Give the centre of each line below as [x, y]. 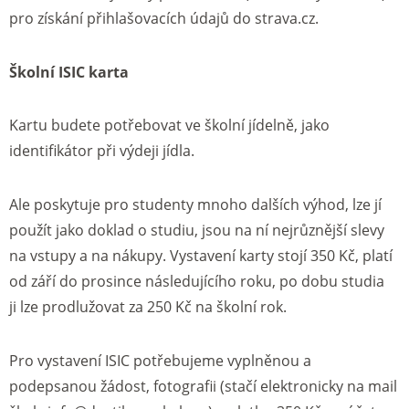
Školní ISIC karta [69, 72]
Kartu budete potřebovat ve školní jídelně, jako [169, 126]
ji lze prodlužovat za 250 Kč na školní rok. [148, 307]
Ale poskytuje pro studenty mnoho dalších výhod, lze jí [195, 205]
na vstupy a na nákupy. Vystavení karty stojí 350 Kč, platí [201, 256]
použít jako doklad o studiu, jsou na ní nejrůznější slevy [197, 231]
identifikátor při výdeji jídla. [102, 151]
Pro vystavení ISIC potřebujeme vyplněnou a [160, 360]
